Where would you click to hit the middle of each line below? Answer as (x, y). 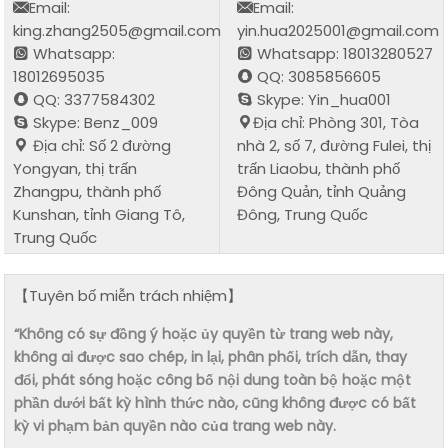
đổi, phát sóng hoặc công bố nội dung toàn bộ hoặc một (213, 379)
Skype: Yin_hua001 (322, 99)
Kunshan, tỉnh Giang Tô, (99, 214)
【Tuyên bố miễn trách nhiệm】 (128, 295)
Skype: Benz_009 (94, 122)
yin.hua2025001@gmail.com (338, 30)
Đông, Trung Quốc (303, 214)
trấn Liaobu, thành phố (319, 168)
